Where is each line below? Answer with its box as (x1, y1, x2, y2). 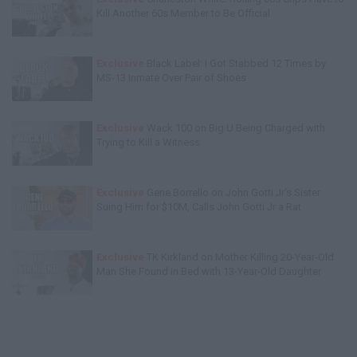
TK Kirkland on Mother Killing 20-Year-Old (144, 251, 334, 263)
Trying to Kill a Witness (96, 136, 200, 148)
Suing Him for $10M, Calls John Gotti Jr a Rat (96, 201, 301, 213)
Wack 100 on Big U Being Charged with (144, 122, 325, 134)
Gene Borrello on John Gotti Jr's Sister (144, 186, 320, 198)
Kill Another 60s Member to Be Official (96, 7, 270, 19)
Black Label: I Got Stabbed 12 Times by (144, 57, 326, 69)
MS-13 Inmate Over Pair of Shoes (96, 72, 246, 84)
